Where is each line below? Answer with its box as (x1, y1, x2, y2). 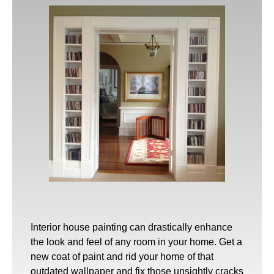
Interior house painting (31, 221, 127, 232)
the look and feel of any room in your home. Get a (31, 236, 242, 247)
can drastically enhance (127, 221, 232, 232)
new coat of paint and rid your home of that (31, 251, 213, 262)
